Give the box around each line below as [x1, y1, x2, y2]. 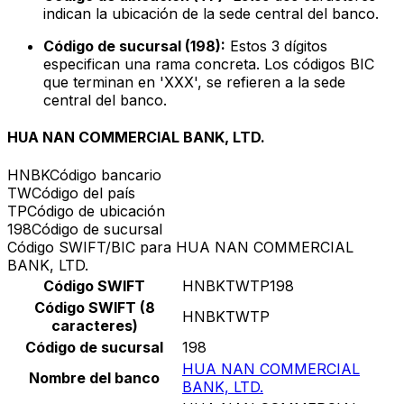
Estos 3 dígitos [225, 37, 327, 56]
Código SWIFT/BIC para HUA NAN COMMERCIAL [7, 237, 353, 256]
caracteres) [50, 316, 138, 335]
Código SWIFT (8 [33, 298, 155, 317]
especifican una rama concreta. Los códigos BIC [43, 55, 374, 74]
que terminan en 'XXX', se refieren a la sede [43, 73, 345, 92]
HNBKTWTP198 [182, 276, 294, 295]
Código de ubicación [27, 201, 165, 220]
